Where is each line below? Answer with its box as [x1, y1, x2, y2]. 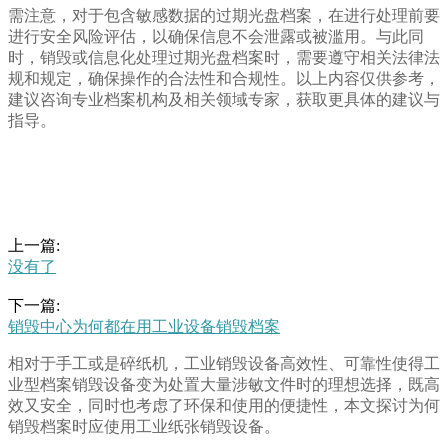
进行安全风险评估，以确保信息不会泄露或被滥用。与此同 [8, 28, 424, 46]
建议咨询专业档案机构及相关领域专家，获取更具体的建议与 [8, 91, 440, 109]
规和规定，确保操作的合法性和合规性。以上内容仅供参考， [8, 70, 440, 88]
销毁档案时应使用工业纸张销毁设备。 [8, 418, 280, 436]
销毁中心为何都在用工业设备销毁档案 [8, 318, 280, 336]
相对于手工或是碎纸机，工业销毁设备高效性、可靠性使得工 [8, 355, 440, 373]
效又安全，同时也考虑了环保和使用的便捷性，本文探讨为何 [8, 397, 440, 415]
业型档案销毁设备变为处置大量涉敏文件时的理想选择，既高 [8, 376, 440, 394]
